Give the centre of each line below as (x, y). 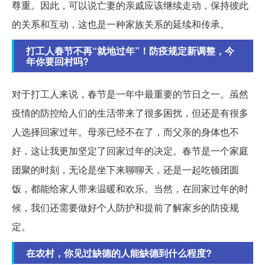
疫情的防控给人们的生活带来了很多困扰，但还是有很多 (130, 113)
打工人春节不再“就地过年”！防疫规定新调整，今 (130, 51)
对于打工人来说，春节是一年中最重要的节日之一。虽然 (130, 94)
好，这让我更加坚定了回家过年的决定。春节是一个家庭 (130, 151)
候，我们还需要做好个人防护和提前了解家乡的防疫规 (125, 208)
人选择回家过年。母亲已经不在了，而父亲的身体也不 (125, 132)
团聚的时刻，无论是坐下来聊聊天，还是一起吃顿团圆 (125, 170)
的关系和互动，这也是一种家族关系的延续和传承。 (121, 24)
